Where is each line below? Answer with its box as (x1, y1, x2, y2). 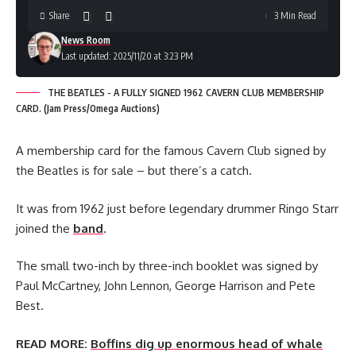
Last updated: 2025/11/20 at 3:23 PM (61, 50, 193, 62)
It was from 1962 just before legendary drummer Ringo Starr (16, 200, 339, 216)
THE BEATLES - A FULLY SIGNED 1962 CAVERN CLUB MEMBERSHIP (48, 87, 324, 99)
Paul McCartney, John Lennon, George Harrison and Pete (16, 278, 315, 293)
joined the (16, 220, 73, 236)
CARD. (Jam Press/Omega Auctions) (16, 103, 160, 114)
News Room (61, 34, 110, 46)
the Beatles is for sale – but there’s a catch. (16, 163, 252, 178)
